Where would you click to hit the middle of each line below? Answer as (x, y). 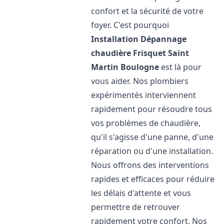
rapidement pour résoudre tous (152, 109)
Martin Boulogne (125, 67)
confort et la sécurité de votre (147, 11)
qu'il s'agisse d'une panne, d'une (152, 137)
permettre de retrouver (136, 207)
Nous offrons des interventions (150, 165)
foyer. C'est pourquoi (130, 25)
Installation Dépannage (139, 39)
